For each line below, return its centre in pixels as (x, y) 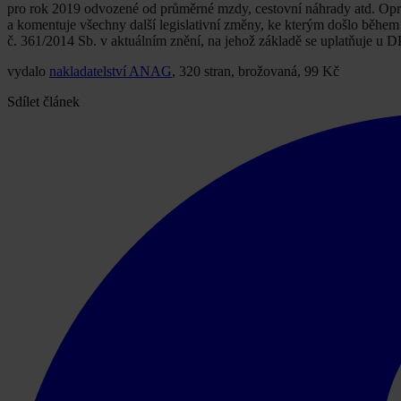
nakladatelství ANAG (111, 72)
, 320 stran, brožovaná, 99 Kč (256, 72)
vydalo (28, 72)
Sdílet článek (43, 102)
